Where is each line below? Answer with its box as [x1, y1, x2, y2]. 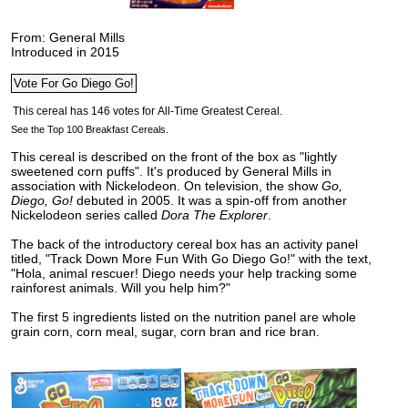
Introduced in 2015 [11, 45, 119, 59]
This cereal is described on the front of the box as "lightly [11, 149, 337, 164]
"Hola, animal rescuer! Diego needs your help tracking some [11, 266, 357, 280]
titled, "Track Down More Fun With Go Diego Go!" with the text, [11, 251, 372, 266]
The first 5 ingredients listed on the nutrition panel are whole [11, 310, 356, 324]
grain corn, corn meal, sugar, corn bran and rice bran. [11, 324, 320, 339]
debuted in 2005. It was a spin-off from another [73, 193, 347, 208]
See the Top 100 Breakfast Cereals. [11, 124, 168, 135]
